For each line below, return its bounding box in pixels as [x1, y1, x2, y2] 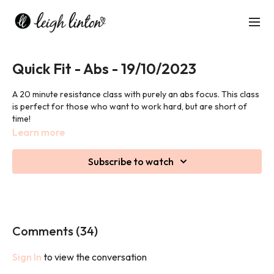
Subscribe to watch [88, 155, 174, 168]
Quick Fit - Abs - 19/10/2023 [12, 59, 196, 78]
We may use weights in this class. [12, 138, 138, 149]
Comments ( [12, 223, 80, 239]
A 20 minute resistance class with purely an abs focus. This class [12, 89, 259, 100]
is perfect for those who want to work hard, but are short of [12, 101, 247, 112]
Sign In [12, 251, 42, 263]
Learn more [12, 126, 65, 138]
